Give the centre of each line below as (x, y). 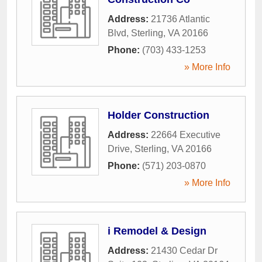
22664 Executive (186, 135)
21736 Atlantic (180, 19)
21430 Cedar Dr (184, 251)
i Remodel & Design (157, 231)
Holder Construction (158, 116)
